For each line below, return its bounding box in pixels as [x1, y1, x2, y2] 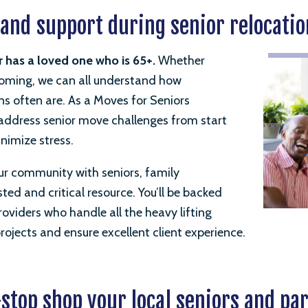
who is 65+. [93, 53, 155, 68]
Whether [155, 53, 205, 68]
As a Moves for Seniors [68, 93, 190, 108]
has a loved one [5, 53, 93, 68]
